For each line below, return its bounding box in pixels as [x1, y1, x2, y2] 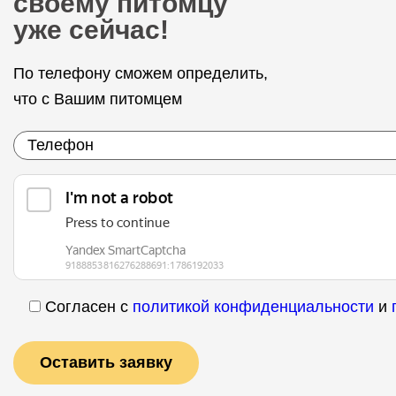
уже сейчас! [13, 15, 169, 44]
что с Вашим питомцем [13, 90, 182, 108]
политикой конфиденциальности [133, 298, 374, 316]
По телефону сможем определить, [13, 65, 268, 82]
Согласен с [45, 298, 133, 316]
